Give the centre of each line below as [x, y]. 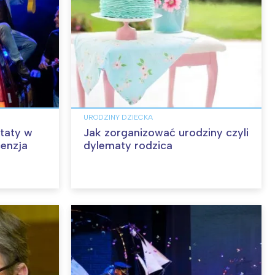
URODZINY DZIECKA [118, 118]
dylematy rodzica [128, 146]
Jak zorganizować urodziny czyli [166, 133]
